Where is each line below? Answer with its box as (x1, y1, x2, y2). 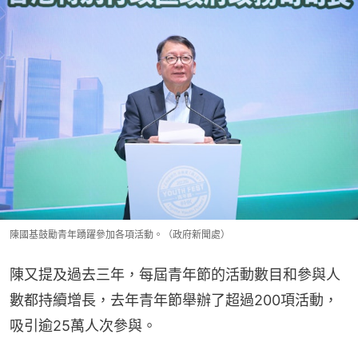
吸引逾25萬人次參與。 (10, 316, 157, 334)
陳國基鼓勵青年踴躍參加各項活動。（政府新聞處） (10, 228, 230, 241)
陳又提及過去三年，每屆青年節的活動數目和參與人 (10, 265, 340, 283)
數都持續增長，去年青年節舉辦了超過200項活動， (10, 291, 338, 308)
